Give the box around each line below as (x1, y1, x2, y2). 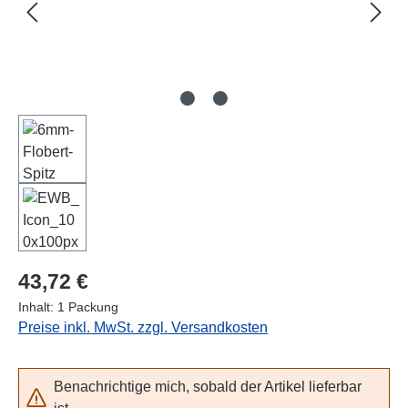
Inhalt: (18, 299, 57, 314)
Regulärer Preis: (17, 267, 123, 283)
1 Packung (57, 299, 118, 314)
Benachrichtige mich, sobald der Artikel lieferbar (54, 378, 362, 394)
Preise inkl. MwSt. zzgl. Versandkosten (18, 319, 268, 335)
